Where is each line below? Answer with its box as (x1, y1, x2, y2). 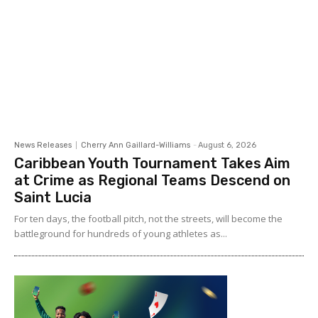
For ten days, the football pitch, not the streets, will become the (14, 212, 283, 225)
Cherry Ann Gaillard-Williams (81, 140, 190, 150)
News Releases (14, 140, 72, 150)
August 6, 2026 (198, 140, 256, 150)
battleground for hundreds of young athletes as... (14, 226, 227, 240)
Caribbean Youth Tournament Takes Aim (14, 154, 290, 172)
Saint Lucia (14, 188, 92, 206)
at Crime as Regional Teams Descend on (14, 171, 290, 189)
